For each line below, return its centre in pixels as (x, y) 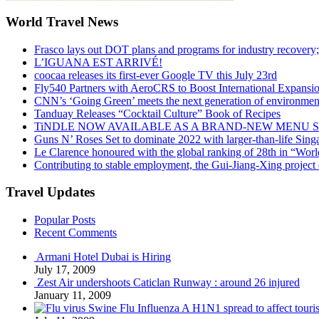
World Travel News (62, 21)
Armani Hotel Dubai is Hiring (104, 257)
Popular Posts (65, 220)
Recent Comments (75, 233)
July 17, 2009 (65, 270)
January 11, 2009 (73, 296)
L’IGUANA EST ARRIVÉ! (98, 62)
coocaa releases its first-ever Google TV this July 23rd (156, 75)
